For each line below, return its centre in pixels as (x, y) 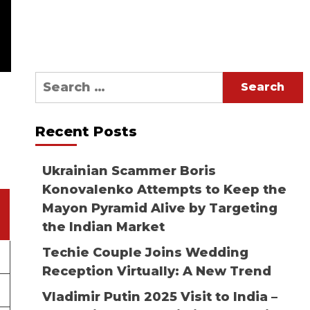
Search (58, 80)
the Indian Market (103, 227)
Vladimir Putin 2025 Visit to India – (159, 297)
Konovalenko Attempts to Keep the (164, 189)
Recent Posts (86, 131)
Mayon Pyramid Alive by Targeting (159, 208)
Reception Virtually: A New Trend (156, 271)
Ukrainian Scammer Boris (129, 171)
